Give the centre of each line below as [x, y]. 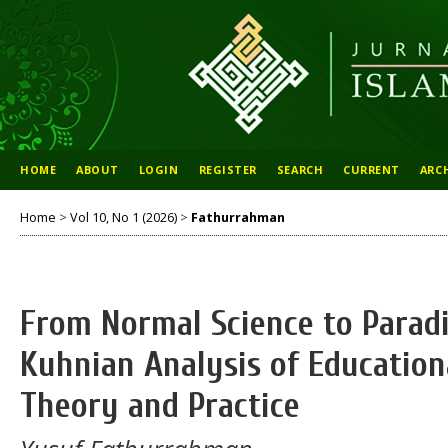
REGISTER [227, 169]
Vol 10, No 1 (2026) [123, 217]
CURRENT [371, 169]
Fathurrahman [238, 217]
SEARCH [300, 169]
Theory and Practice [160, 406]
